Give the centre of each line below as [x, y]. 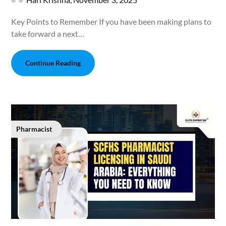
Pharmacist [34, 129]
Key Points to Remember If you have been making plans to [111, 22]
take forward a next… [48, 34]
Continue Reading [53, 63]
